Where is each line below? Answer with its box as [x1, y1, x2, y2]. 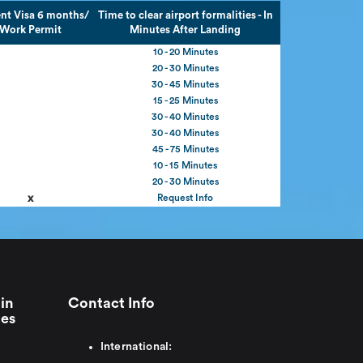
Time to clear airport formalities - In [97, 10, 273, 20]
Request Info [157, 193, 213, 203]
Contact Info [67, 296, 155, 310]
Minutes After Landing [130, 24, 241, 35]
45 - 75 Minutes [152, 144, 219, 154]
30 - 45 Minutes [152, 79, 219, 89]
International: [100, 341, 173, 352]
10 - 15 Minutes [153, 160, 217, 170]
